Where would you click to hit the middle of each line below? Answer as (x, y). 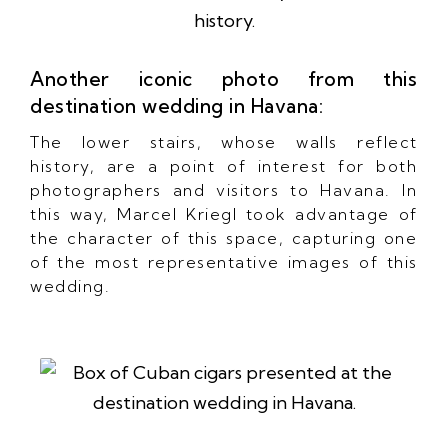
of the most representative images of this (224, 261)
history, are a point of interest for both (224, 165)
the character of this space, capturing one (223, 237)
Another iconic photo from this (223, 78)
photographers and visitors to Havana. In (223, 189)
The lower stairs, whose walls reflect (224, 141)
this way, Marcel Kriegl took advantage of (224, 213)
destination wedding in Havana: (176, 105)
